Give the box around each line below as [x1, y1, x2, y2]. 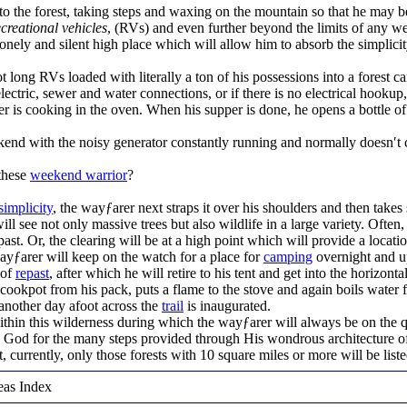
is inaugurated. [184, 298, 271, 313]
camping [263, 249, 313, 264]
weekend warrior [30, 167, 127, 183]
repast [15, 265, 49, 281]
